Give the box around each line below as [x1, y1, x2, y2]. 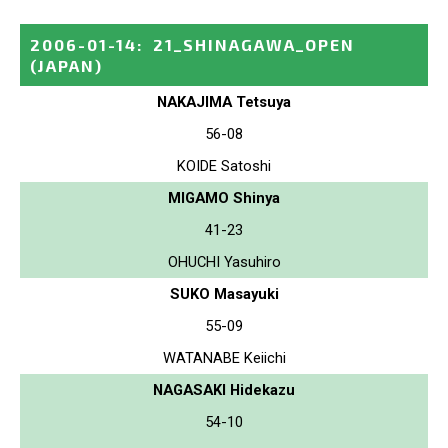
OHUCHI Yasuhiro [167, 252, 281, 271]
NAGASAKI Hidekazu [153, 380, 295, 399]
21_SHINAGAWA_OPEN [153, 34, 355, 54]
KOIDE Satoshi [177, 156, 271, 175]
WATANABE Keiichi [162, 348, 286, 367]
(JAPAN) [30, 55, 103, 75]
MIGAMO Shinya [168, 188, 280, 207]
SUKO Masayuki [169, 284, 279, 303]
